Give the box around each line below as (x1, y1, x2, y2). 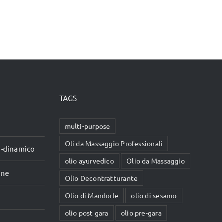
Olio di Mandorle (64, 191, 119, 200)
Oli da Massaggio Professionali (64, 139, 163, 148)
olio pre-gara (120, 208, 162, 217)
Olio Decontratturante (64, 173, 138, 182)
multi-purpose (64, 121, 111, 130)
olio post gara (64, 208, 109, 217)
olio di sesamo (131, 191, 177, 200)
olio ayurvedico (64, 156, 114, 165)
